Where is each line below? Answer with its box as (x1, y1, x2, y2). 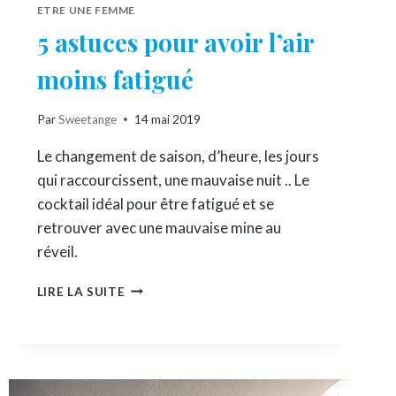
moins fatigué (36, 63, 194, 96)
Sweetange (57, 111, 117, 126)
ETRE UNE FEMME (36, 4, 135, 18)
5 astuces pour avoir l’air (36, 26, 314, 59)
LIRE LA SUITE (36, 284, 126, 299)
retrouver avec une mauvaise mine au (36, 217, 281, 237)
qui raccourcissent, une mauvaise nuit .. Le (36, 170, 309, 189)
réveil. (36, 241, 78, 261)
